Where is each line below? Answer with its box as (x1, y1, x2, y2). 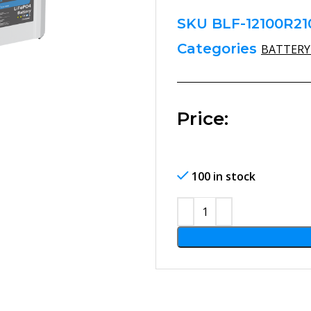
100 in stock (192, 169, 255, 184)
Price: (177, 108, 228, 130)
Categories (177, 40, 257, 57)
